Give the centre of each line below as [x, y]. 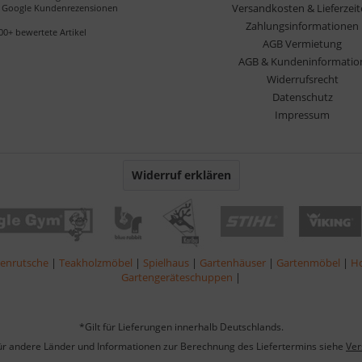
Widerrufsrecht [302, 79]
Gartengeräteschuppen [178, 277]
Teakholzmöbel [97, 262]
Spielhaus [167, 262]
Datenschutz [302, 97]
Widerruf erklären [181, 175]
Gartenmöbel [309, 262]
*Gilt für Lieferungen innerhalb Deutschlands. [181, 327]
